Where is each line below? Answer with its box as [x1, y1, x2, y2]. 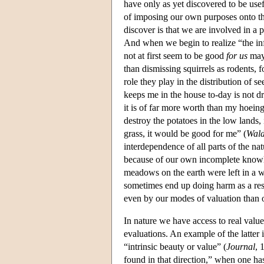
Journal [226, 241, 255, 252]
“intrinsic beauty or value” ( [124, 241, 226, 252]
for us [226, 50, 247, 61]
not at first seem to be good [124, 50, 226, 61]
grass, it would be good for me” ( [124, 128, 246, 138]
